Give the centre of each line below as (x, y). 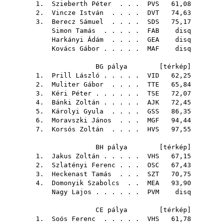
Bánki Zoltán (76, 102)
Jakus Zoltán (76, 156)
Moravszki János (82, 120)
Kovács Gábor (76, 49)
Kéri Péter (72, 93)
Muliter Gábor (78, 84)
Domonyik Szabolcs (86, 183)
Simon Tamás (74, 31)
